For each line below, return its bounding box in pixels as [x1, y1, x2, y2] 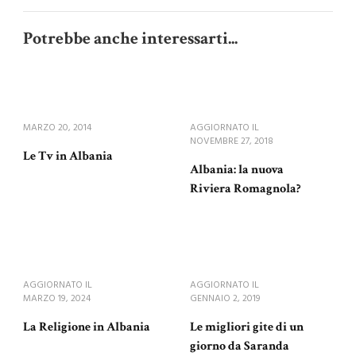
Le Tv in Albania [23, 148, 113, 165]
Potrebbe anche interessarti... [23, 27, 238, 51]
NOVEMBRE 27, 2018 [190, 133, 273, 150]
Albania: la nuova [190, 161, 284, 179]
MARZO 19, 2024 [23, 291, 91, 308]
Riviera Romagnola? [190, 180, 300, 198]
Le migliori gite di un [190, 319, 304, 336]
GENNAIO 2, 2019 [190, 291, 261, 308]
